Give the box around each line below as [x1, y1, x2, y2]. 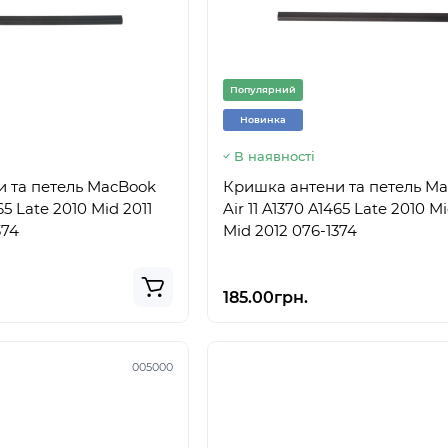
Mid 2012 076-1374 [223, 221, 357, 240]
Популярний [230, 84, 296, 95]
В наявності [234, 148, 315, 164]
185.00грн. [223, 288, 308, 307]
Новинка [240, 114, 286, 125]
